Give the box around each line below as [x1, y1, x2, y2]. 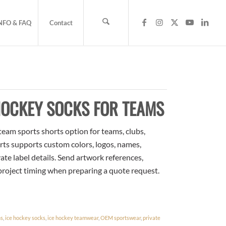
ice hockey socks [5, 214, 46, 221]
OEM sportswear [100, 214, 141, 221]
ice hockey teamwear [47, 214, 99, 221]
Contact [49, 19, 73, 27]
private [143, 214, 161, 221]
